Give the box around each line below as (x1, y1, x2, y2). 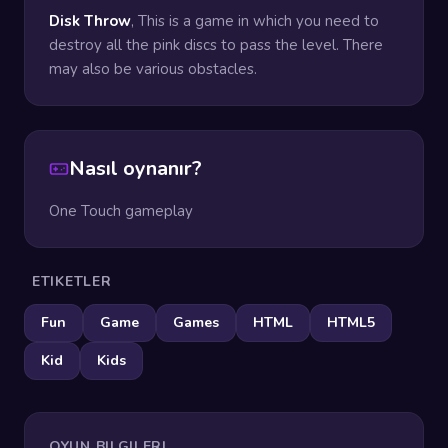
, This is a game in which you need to (131, 11, 379, 31)
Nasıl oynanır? (69, 155, 202, 182)
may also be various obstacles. (49, 59, 257, 79)
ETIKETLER (32, 272, 112, 291)
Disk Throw (49, 11, 131, 31)
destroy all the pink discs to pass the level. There (49, 35, 383, 55)
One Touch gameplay (49, 201, 193, 221)
